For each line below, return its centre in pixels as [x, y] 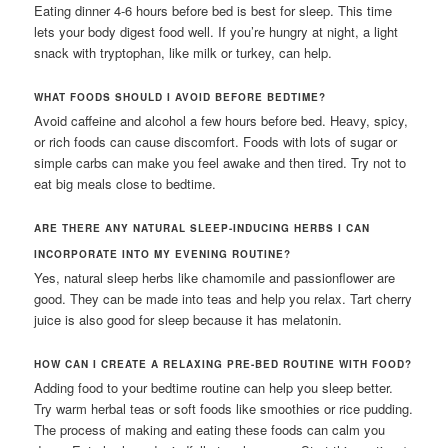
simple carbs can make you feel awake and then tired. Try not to [220, 162]
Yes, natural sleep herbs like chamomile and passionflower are [215, 277]
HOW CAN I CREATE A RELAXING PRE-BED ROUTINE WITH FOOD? [223, 363]
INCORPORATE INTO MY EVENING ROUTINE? [163, 253]
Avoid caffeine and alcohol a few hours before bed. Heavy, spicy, [221, 120]
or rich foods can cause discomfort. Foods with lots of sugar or [216, 141]
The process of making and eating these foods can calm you [210, 429]
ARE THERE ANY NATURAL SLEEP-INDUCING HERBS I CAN [202, 227]
